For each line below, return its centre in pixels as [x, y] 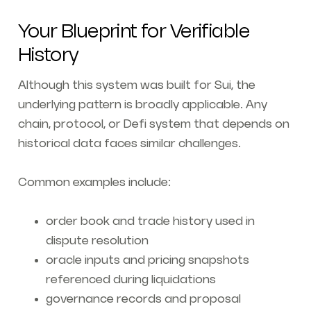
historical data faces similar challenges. [131, 144]
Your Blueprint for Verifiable [133, 32]
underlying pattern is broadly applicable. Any [142, 105]
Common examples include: [94, 183]
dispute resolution [97, 241]
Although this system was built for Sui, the [136, 86]
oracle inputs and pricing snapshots [147, 261]
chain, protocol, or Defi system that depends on [153, 125]
